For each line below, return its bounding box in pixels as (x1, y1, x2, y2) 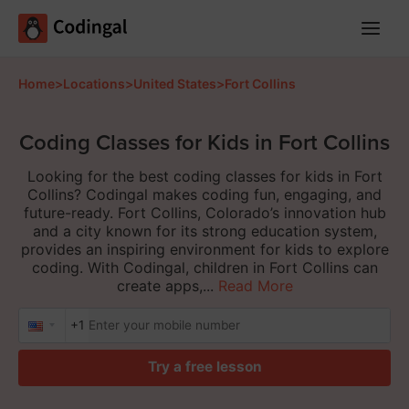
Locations (63, 75, 125, 91)
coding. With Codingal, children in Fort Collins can (31, 258, 378, 278)
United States (133, 75, 216, 91)
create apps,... (116, 277, 214, 296)
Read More (217, 277, 293, 296)
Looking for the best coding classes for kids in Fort (26, 167, 383, 186)
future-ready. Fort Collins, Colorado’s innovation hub (23, 204, 386, 223)
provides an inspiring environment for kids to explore (20, 240, 389, 259)
